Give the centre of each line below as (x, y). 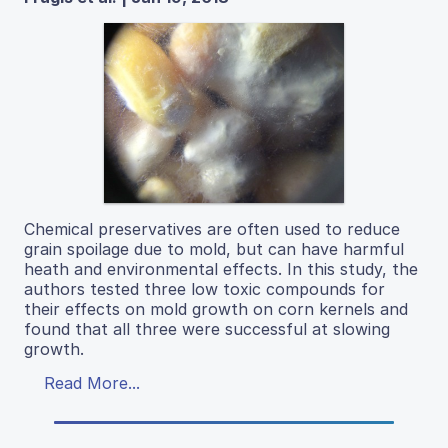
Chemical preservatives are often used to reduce (212, 228)
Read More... (92, 382)
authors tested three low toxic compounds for (204, 288)
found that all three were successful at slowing (207, 328)
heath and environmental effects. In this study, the (221, 268)
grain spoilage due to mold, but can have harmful (214, 248)
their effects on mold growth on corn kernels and (216, 308)
